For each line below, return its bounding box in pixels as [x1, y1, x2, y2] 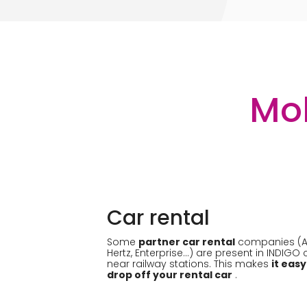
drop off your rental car [107, 268, 232, 282]
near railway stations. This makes [107, 257, 271, 271]
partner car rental [138, 235, 235, 249]
